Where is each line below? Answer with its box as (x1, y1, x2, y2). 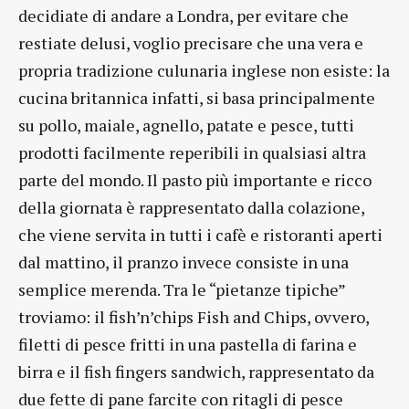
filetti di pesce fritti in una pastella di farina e (18, 332, 357, 355)
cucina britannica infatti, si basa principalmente (18, 86, 375, 109)
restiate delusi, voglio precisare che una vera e (18, 31, 363, 54)
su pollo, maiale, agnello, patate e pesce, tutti (18, 113, 354, 136)
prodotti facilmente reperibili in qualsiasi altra (18, 141, 366, 163)
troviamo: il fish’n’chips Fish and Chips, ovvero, (18, 305, 369, 328)
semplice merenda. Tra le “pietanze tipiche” (18, 278, 345, 300)
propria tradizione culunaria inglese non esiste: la (18, 58, 390, 81)
